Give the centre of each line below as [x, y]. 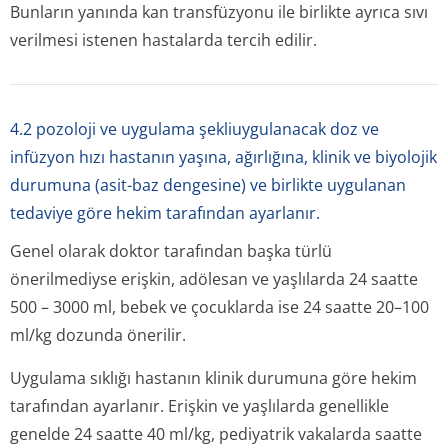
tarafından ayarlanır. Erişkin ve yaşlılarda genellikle [199, 406]
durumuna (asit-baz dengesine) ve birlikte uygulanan [208, 185]
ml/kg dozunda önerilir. [98, 335]
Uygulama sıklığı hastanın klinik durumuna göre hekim [213, 378]
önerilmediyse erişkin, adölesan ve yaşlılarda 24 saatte [214, 279]
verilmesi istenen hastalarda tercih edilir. [163, 40]
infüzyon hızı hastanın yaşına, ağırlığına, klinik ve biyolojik [223, 157]
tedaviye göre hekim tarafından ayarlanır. [165, 213]
